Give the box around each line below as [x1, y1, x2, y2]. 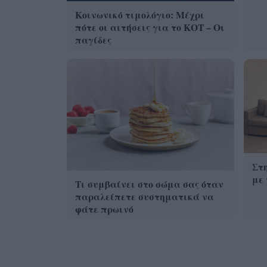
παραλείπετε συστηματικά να [75, 190, 215, 204]
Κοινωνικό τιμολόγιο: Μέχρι [75, 7, 205, 21]
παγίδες [75, 32, 112, 46]
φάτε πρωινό [75, 202, 134, 216]
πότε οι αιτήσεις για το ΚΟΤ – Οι [75, 20, 225, 34]
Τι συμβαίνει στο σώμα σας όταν [75, 177, 224, 191]
